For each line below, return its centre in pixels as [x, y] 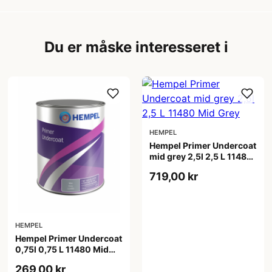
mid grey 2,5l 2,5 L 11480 [201, 156]
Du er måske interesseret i [136, 47]
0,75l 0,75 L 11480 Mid [62, 250]
